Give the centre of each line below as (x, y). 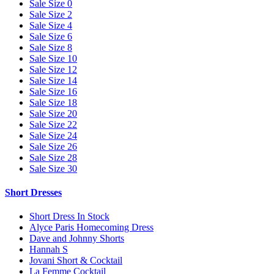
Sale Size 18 (53, 102)
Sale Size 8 (51, 47)
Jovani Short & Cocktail (76, 261)
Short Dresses (33, 192)
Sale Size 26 (53, 146)
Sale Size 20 (53, 113)
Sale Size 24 (53, 135)
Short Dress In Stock (69, 217)
